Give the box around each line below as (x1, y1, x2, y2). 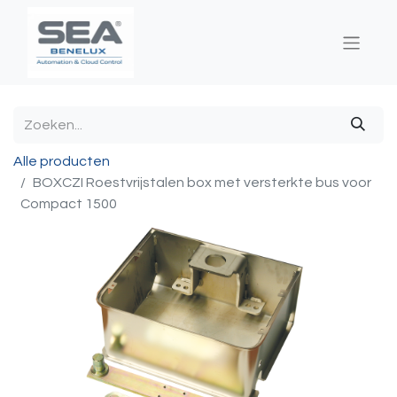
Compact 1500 (20, 197, 117, 211)
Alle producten (13, 154, 110, 168)
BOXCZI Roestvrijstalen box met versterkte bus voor (33, 175, 371, 190)
